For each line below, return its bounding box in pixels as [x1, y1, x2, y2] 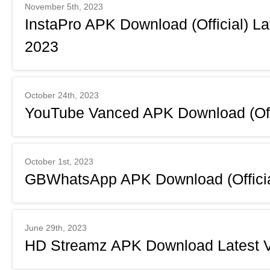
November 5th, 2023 [25, 2, 103, 11]
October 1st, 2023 [25, 157, 93, 166]
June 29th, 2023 [25, 223, 87, 233]
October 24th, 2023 [25, 90, 99, 100]
